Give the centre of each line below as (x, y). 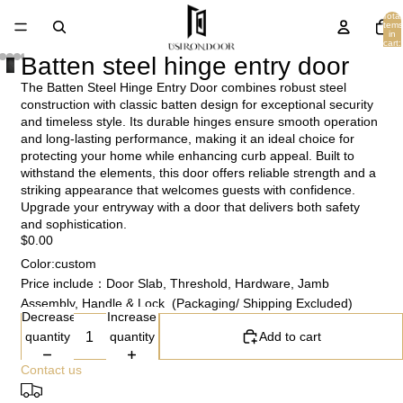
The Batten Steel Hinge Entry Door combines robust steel (183, 87)
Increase (132, 316)
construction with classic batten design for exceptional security (197, 104)
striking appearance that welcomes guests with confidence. (188, 190)
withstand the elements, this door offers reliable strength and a (198, 173)
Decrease (49, 316)
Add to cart (290, 336)
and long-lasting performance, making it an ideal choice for (187, 139)
